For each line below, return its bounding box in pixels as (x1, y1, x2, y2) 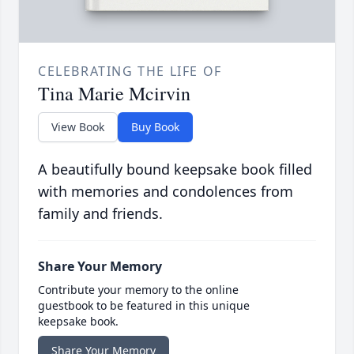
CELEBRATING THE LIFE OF (38, 62, 222, 81)
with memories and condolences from (38, 182, 293, 201)
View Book (51, 119, 104, 135)
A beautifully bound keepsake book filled (38, 160, 312, 179)
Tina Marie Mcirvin (38, 81, 190, 107)
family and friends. (38, 204, 163, 224)
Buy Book (131, 119, 179, 135)
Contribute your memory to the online (38, 282, 239, 298)
